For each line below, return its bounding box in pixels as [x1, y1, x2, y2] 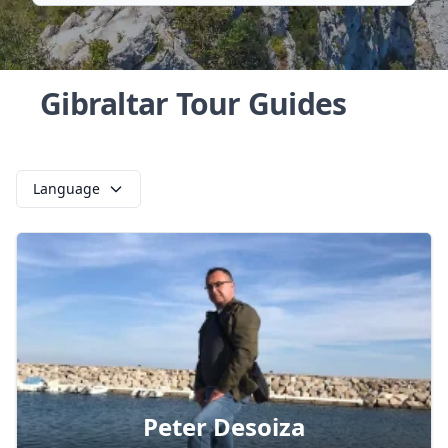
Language [33, 179, 100, 198]
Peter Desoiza [142, 410, 306, 443]
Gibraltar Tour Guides [40, 83, 347, 124]
